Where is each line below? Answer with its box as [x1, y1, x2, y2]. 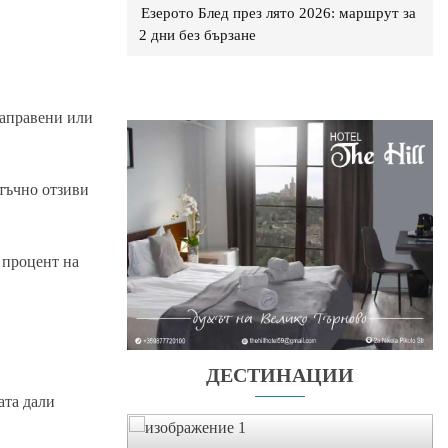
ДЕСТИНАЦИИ [206, 365, 354, 387]
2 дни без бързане [139, 25, 256, 43]
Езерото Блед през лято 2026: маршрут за [141, 3, 416, 21]
